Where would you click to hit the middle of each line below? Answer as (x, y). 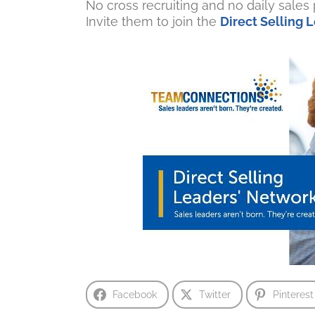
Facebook (135, 295)
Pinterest (293, 295)
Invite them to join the (153, 21)
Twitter (215, 295)
